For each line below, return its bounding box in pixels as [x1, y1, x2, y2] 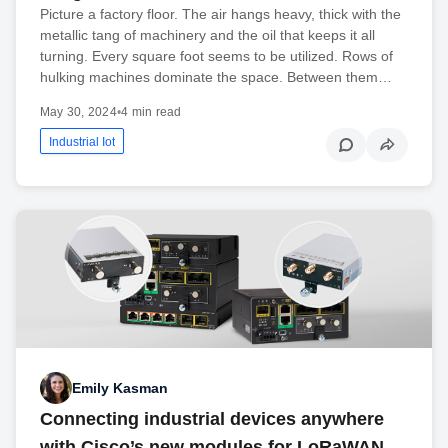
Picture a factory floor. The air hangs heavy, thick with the [40, 5, 401, 22]
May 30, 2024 [40, 104, 117, 119]
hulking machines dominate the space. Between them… [40, 68, 392, 85]
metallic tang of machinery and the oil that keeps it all [40, 26, 375, 43]
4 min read [121, 104, 182, 119]
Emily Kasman [72, 379, 168, 396]
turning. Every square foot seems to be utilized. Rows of [40, 47, 393, 64]
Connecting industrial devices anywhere [40, 409, 384, 430]
